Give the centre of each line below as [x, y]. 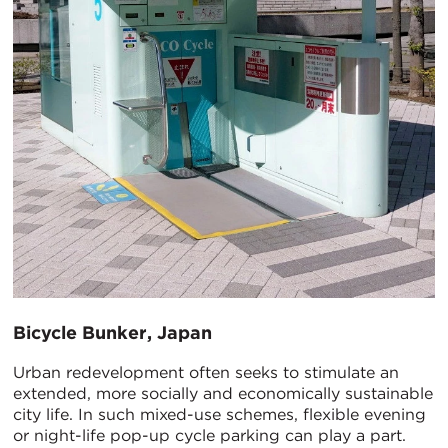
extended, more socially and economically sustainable [223, 393]
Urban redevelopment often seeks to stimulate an [206, 372]
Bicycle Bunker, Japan [112, 332]
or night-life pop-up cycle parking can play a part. [209, 435]
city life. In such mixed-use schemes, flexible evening [219, 414]
